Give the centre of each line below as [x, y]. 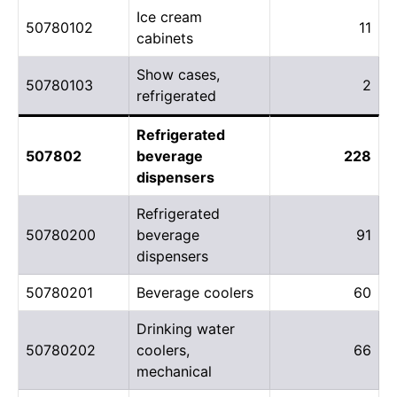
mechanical [174, 371]
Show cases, [178, 74]
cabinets [165, 38]
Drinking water [186, 328]
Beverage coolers [195, 292]
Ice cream [169, 16]
